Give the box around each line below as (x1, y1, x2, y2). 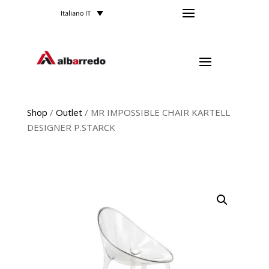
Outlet (55, 106, 82, 119)
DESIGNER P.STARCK (26, 121, 115, 134)
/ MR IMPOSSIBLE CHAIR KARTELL (82, 106, 230, 119)
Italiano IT (61, 8, 91, 19)
